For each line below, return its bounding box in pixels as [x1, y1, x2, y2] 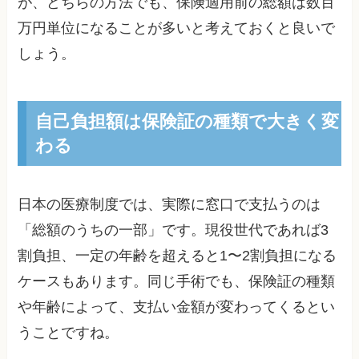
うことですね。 [18, 325, 119, 341]
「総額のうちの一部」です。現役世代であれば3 [18, 222, 329, 239]
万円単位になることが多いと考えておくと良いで [18, 19, 336, 36]
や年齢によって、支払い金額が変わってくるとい [18, 299, 336, 316]
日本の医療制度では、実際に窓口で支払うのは [18, 196, 321, 213]
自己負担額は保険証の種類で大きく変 [34, 108, 339, 134]
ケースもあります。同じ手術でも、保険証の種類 [18, 273, 336, 290]
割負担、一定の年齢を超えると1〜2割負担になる [18, 248, 337, 264]
